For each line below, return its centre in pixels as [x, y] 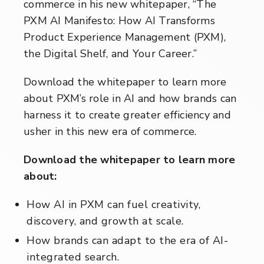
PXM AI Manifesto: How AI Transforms [119, 20]
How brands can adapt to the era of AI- [127, 240]
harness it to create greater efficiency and [127, 115]
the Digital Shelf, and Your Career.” [110, 53]
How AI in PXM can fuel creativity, [113, 204]
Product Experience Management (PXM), [125, 37]
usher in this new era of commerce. [110, 131]
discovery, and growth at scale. [105, 221]
